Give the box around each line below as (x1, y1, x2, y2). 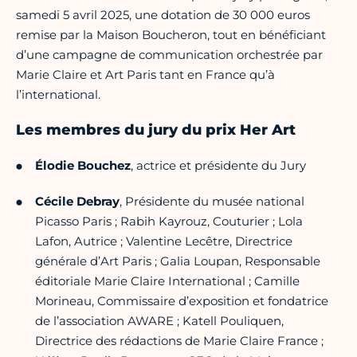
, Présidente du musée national (120, 194, 304, 210)
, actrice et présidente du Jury (131, 158, 306, 174)
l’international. (16, 87, 100, 103)
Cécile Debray (35, 194, 120, 210)
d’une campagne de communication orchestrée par (16, 47, 323, 63)
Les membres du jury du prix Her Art (16, 121, 296, 139)
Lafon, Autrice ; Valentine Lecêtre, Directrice (35, 233, 292, 249)
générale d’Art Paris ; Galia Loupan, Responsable (35, 253, 320, 269)
